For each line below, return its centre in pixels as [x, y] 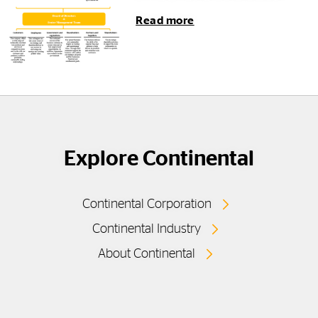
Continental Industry [147, 230]
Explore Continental [159, 159]
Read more [165, 21]
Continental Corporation [147, 205]
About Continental [147, 254]
